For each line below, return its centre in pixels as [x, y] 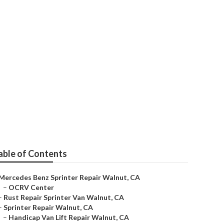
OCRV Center [31, 187]
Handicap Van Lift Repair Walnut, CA [69, 217]
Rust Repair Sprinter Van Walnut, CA [64, 197]
